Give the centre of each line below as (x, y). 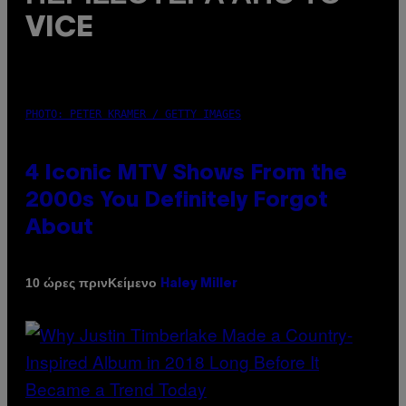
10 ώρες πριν (67, 283)
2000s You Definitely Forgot (177, 201)
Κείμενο (134, 282)
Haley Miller (199, 284)
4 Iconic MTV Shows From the (186, 174)
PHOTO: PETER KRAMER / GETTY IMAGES (133, 114)
